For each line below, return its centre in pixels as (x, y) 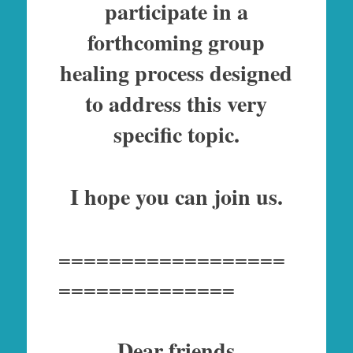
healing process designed (176, 73)
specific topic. (176, 135)
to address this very (176, 104)
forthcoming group (176, 43)
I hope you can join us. (176, 197)
